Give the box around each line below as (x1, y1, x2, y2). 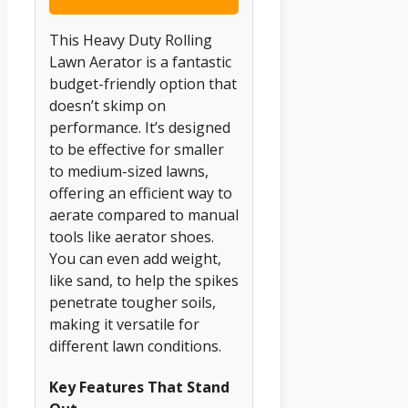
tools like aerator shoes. (49, 226, 214, 247)
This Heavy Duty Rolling (49, 29, 212, 50)
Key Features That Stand (49, 377, 229, 398)
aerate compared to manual (49, 204, 239, 225)
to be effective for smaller (49, 138, 224, 159)
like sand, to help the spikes (49, 270, 239, 291)
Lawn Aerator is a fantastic (49, 51, 231, 72)
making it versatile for (49, 313, 199, 334)
